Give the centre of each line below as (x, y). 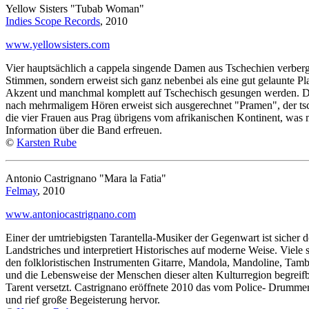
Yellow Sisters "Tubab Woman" (75, 8)
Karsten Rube (47, 142)
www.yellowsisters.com (58, 44)
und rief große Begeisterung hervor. (83, 299)
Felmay (21, 190)
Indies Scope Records (53, 21)
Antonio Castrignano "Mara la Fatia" (86, 178)
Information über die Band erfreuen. (84, 130)
